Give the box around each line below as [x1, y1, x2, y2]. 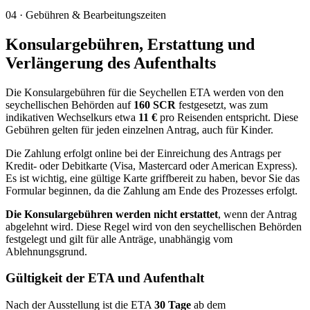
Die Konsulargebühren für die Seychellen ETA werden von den [6, 86, 284, 98]
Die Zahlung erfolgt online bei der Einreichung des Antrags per [6, 147, 281, 159]
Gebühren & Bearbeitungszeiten [26, 8, 166, 21]
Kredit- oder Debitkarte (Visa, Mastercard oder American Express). [6, 159, 298, 172]
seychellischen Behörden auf [6, 98, 134, 111]
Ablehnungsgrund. [6, 245, 87, 257]
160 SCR [134, 98, 176, 111]
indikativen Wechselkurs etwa [6, 111, 138, 123]
